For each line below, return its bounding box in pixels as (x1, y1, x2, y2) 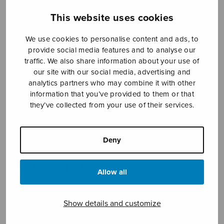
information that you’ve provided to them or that (29, 89, 194, 98)
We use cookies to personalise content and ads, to (25, 34, 199, 43)
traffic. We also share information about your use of (24, 56, 199, 65)
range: (88, 166, 111, 177)
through (88, 190, 117, 201)
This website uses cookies (50, 11, 174, 24)
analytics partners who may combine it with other (28, 78, 196, 87)
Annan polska (10, 113, 107, 132)
